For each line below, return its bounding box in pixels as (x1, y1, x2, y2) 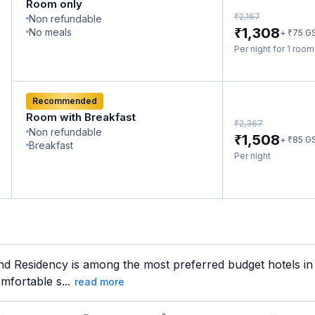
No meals (29, 26, 72, 38)
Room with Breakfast (26, 110, 136, 124)
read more (75, 276, 124, 288)
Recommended (32, 96, 97, 106)
